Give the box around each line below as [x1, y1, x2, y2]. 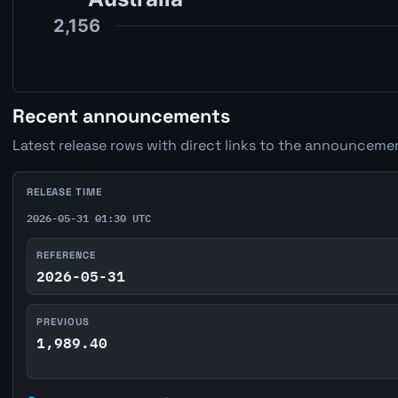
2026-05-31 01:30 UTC [26, 208, 151, 227]
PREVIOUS [36, 314, 91, 328]
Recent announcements [12, 103, 230, 128]
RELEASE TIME [26, 186, 102, 199]
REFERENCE [36, 248, 97, 261]
